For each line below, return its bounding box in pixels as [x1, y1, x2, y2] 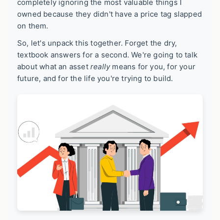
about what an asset [17, 61, 90, 71]
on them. [17, 21, 49, 30]
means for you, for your [110, 61, 196, 71]
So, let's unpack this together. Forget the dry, [17, 38, 177, 48]
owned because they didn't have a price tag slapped [17, 9, 202, 19]
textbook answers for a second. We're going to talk [17, 50, 198, 59]
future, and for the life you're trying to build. [17, 73, 173, 83]
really [90, 61, 110, 71]
